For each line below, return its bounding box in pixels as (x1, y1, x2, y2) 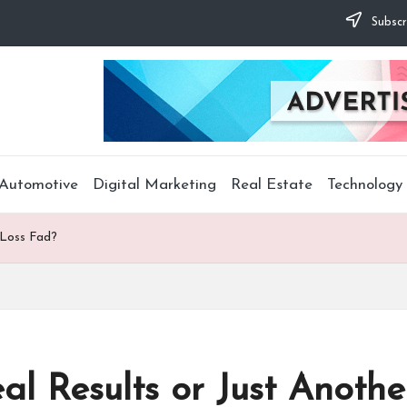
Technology (326, 176, 402, 193)
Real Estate (230, 176, 313, 193)
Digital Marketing (92, 176, 216, 193)
